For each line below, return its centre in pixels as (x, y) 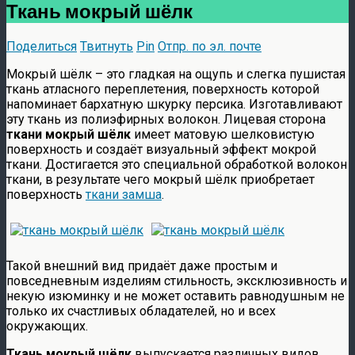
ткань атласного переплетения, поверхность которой (163, 89)
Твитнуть (107, 46)
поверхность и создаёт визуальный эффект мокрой (161, 149)
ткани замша (124, 194)
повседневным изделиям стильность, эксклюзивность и (177, 281)
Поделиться (42, 46)
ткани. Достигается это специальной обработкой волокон (177, 164)
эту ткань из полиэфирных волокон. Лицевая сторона (166, 119)
